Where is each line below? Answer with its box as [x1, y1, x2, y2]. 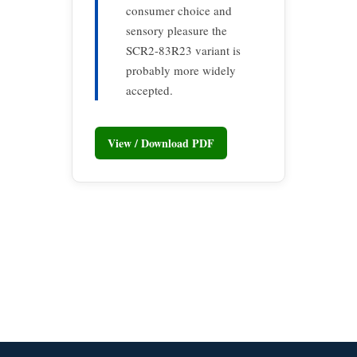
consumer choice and [126, 2, 232, 18]
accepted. [126, 82, 173, 98]
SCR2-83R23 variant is [126, 42, 241, 58]
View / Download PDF [108, 134, 214, 151]
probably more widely [126, 62, 236, 78]
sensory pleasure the [126, 22, 227, 38]
